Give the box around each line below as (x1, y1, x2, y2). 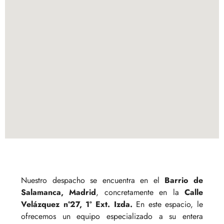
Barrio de (164, 174, 203, 186)
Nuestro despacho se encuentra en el (21, 174, 165, 186)
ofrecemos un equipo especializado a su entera (21, 210, 203, 222)
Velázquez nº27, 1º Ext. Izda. (21, 198, 132, 210)
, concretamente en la (96, 186, 185, 198)
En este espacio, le (132, 198, 203, 210)
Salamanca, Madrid (21, 186, 96, 198)
